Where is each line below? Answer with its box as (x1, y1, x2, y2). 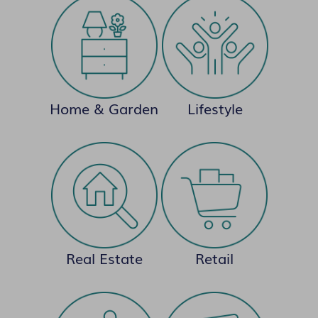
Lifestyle (187, 97, 243, 119)
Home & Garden (50, 97, 158, 119)
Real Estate (65, 247, 143, 269)
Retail (194, 247, 234, 269)
